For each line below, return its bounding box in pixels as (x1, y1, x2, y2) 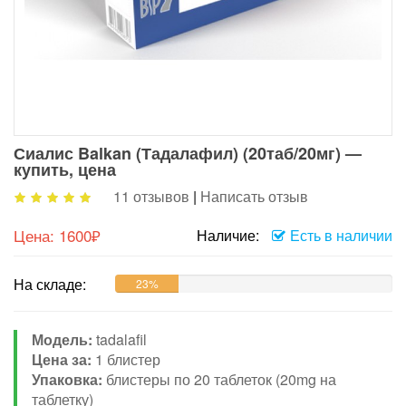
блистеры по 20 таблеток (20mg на (106, 368, 336, 390)
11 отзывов (113, 185, 189, 207)
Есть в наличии (290, 224, 392, 246)
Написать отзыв (200, 185, 308, 207)
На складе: (14, 273, 86, 295)
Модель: (32, 328, 92, 350)
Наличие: (197, 224, 259, 246)
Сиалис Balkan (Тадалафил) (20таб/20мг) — (14, 140, 362, 165)
